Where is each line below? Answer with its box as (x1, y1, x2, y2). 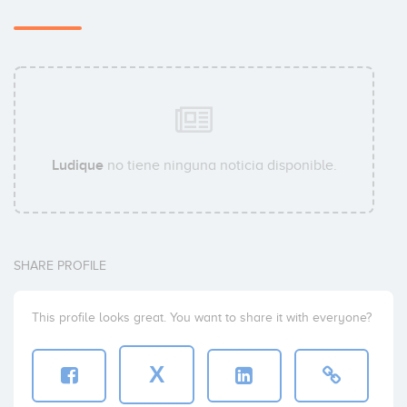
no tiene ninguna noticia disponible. (103, 156, 337, 174)
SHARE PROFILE (14, 258, 106, 273)
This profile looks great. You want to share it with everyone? (32, 310, 372, 324)
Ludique (51, 155, 104, 174)
